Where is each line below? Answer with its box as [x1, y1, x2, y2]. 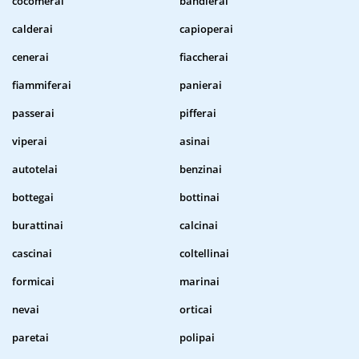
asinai [179, 134, 210, 149]
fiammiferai [12, 78, 71, 93]
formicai [12, 274, 54, 289]
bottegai [12, 190, 54, 205]
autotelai [12, 162, 58, 177]
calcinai [179, 218, 218, 233]
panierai [179, 78, 222, 93]
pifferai [179, 106, 216, 121]
